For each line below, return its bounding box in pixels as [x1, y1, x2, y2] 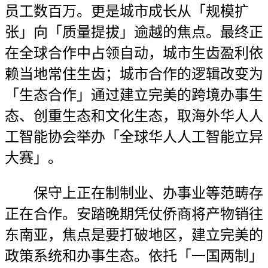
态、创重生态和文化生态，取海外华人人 [5, 108, 263, 124]
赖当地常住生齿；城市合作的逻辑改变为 [5, 66, 263, 82]
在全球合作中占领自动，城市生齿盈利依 [5, 45, 263, 61]
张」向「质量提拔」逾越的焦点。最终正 [5, 25, 263, 40]
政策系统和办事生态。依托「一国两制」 [5, 248, 263, 264]
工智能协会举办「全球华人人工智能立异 [5, 129, 263, 145]
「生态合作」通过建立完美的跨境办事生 [5, 87, 263, 103]
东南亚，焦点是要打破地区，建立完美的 [5, 227, 263, 243]
